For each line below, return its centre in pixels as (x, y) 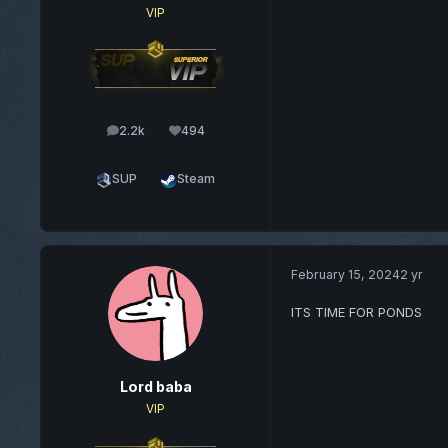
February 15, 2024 (345, 274)
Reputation (217, 135)
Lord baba (155, 387)
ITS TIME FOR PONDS (356, 312)
